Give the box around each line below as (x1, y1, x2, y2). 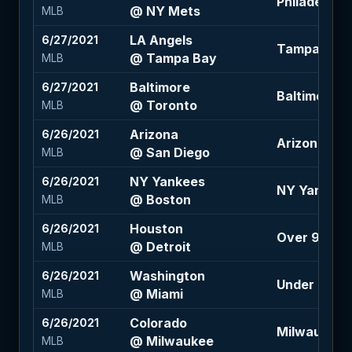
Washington (129, 267, 205, 284)
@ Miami (129, 285, 183, 302)
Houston (129, 220, 183, 236)
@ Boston (129, 191, 191, 207)
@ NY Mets (129, 2, 200, 19)
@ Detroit (129, 238, 191, 255)
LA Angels (129, 31, 192, 48)
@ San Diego (129, 144, 210, 160)
